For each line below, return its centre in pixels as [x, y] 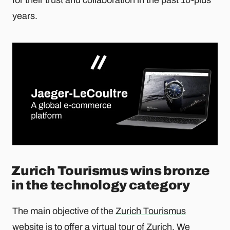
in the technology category [101, 185]
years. [25, 16]
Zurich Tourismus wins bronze [111, 170]
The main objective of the [64, 211]
